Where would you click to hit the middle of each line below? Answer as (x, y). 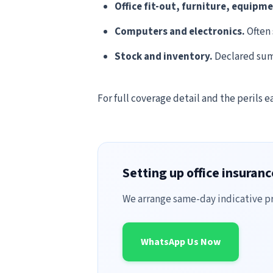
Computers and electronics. (180, 32)
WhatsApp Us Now (181, 242)
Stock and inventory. (164, 57)
